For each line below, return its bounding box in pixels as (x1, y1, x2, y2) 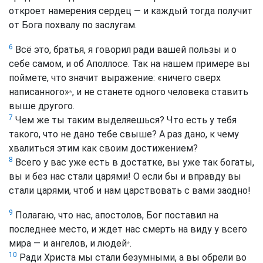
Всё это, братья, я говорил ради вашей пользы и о (13, 43, 237, 55)
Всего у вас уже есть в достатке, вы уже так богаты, (13, 156, 254, 168)
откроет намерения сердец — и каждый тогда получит (9, 5, 252, 17)
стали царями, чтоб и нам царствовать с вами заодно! (9, 184, 251, 196)
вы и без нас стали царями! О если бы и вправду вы (9, 170, 241, 182)
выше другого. (9, 100, 75, 112)
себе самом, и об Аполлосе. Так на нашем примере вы (9, 58, 250, 69)
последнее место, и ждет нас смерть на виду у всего (9, 223, 247, 235)
